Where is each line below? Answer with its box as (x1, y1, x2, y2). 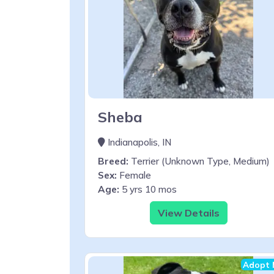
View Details (157, 206, 220, 219)
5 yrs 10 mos (119, 183, 177, 195)
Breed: (98, 155, 128, 167)
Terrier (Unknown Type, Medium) (128, 155, 270, 167)
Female (117, 169, 151, 181)
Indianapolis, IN (105, 136, 171, 148)
